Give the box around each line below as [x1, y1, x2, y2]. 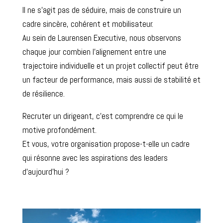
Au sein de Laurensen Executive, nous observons [22, 32, 181, 43]
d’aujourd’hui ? [22, 166, 69, 177]
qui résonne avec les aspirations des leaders [22, 152, 168, 163]
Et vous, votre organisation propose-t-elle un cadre [22, 138, 190, 149]
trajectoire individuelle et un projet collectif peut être [22, 60, 199, 71]
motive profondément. [22, 124, 97, 135]
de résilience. [22, 88, 65, 99]
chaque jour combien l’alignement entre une [22, 46, 166, 57]
